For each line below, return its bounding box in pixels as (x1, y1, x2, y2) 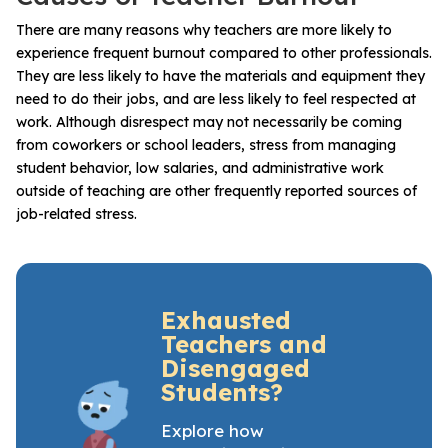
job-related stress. (16, 204, 137, 223)
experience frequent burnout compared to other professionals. (16, 43, 432, 62)
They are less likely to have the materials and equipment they (16, 66, 425, 85)
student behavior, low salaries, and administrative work (16, 158, 384, 177)
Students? (161, 376, 283, 407)
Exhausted (161, 304, 291, 335)
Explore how (161, 419, 264, 441)
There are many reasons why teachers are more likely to (16, 20, 392, 39)
